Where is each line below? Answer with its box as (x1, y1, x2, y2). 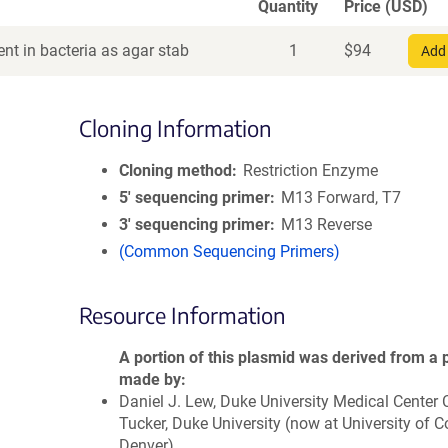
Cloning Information (79, 114, 272, 142)
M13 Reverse (281, 215, 373, 234)
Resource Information (79, 301, 286, 329)
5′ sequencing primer (119, 188, 270, 207)
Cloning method (119, 161, 232, 180)
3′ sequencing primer (119, 215, 270, 234)
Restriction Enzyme (243, 161, 379, 180)
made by (119, 370, 181, 389)
